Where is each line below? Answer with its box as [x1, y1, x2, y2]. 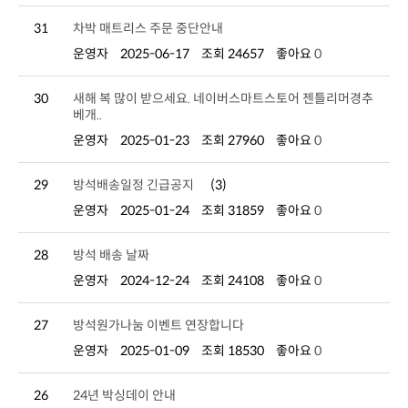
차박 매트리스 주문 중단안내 [73, 20, 223, 36]
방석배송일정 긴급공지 [73, 177, 194, 193]
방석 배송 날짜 [73, 247, 149, 263]
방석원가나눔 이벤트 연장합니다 [73, 317, 244, 333]
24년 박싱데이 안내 [73, 387, 176, 403]
